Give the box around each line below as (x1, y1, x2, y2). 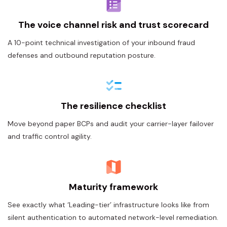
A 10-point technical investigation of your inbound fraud (8, 38, 195, 47)
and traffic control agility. (8, 132, 92, 141)
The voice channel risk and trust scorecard (18, 19, 209, 31)
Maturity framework (69, 181, 158, 193)
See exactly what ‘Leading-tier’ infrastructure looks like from (8, 200, 209, 209)
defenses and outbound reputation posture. (8, 51, 156, 60)
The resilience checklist (61, 100, 166, 112)
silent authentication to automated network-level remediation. (8, 213, 218, 222)
